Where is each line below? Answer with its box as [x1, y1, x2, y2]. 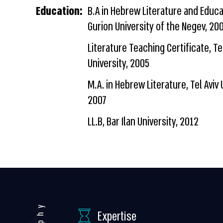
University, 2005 [88, 56, 149, 71]
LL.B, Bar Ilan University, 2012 [88, 114, 199, 129]
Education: [36, 3, 83, 19]
